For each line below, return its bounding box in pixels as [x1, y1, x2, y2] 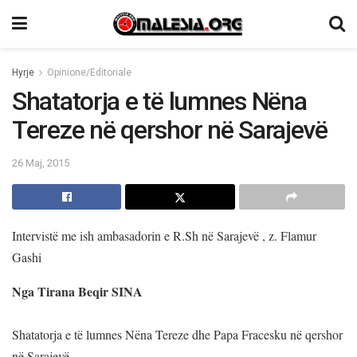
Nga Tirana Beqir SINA [12, 281, 143, 300]
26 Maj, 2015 [12, 156, 69, 169]
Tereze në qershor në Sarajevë [12, 115, 328, 145]
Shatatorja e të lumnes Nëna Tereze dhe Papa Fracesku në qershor [12, 325, 343, 343]
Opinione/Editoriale [47, 67, 131, 78]
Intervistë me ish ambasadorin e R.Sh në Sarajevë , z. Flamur [12, 226, 316, 244]
